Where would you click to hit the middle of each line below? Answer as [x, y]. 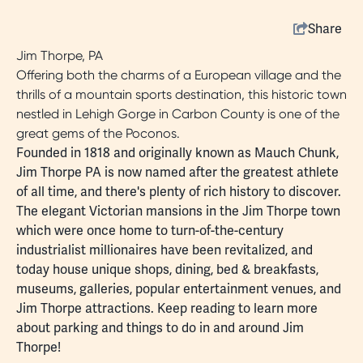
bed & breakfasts [266, 269]
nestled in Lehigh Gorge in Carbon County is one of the [178, 114]
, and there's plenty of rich [152, 192]
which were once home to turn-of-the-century [150, 231]
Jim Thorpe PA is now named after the [130, 172]
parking [76, 328]
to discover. [305, 192]
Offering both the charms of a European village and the [179, 75]
